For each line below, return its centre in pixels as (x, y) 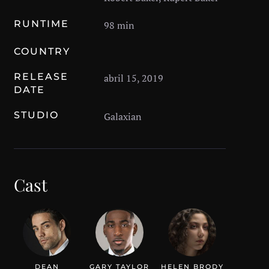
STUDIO (36, 115)
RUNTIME (41, 23)
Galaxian (122, 116)
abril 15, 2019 (133, 78)
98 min (119, 25)
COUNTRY (42, 51)
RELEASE (41, 76)
